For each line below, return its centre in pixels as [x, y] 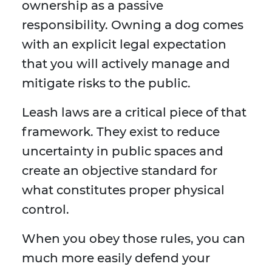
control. [46, 210]
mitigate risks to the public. [106, 83]
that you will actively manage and [126, 64]
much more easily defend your [116, 258]
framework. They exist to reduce [121, 132]
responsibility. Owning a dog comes [133, 25]
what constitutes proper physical [123, 190]
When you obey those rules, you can [134, 239]
